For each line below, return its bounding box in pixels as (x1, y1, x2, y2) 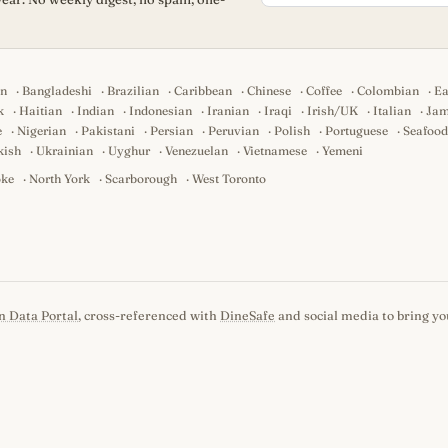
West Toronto (192, 171, 266, 186)
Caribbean (174, 83, 233, 98)
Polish (274, 123, 310, 138)
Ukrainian (36, 143, 93, 158)
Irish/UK (307, 103, 358, 118)
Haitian (19, 103, 62, 118)
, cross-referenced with (78, 308, 220, 323)
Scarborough (105, 171, 177, 186)
